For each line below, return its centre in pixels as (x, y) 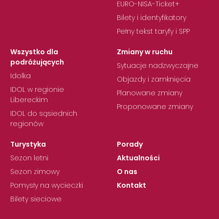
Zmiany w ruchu (145, 52)
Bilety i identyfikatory (152, 17)
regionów (27, 123)
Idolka (21, 76)
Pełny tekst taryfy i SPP (153, 31)
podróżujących (37, 62)
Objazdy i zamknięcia (154, 79)
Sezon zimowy (35, 171)
